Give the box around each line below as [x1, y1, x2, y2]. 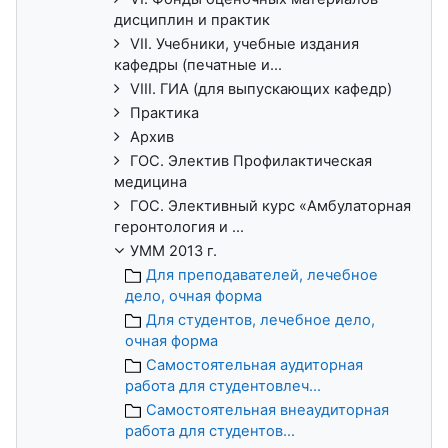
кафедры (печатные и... [114, 55, 282, 74]
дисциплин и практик [114, 10, 270, 29]
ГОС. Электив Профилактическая [130, 151, 372, 170]
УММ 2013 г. [130, 241, 217, 260]
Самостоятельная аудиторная [146, 355, 363, 374]
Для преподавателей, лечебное [146, 265, 378, 284]
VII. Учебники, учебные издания [130, 34, 359, 53]
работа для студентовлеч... [125, 376, 321, 395]
